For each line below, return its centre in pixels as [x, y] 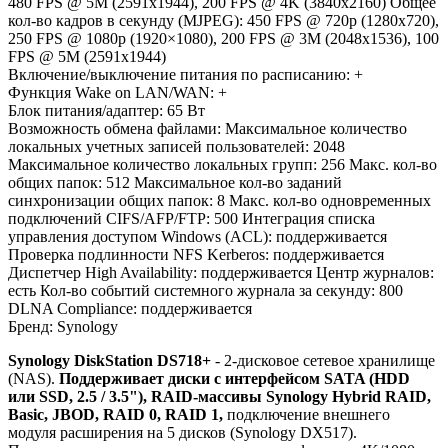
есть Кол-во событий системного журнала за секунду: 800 [205, 290]
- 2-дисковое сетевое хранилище [323, 360]
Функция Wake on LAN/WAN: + [117, 92]
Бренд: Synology [63, 326]
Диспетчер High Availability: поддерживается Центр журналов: [221, 272]
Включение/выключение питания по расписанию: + [185, 74]
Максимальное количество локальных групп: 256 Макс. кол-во [222, 164]
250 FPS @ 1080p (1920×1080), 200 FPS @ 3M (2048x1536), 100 [223, 38]
